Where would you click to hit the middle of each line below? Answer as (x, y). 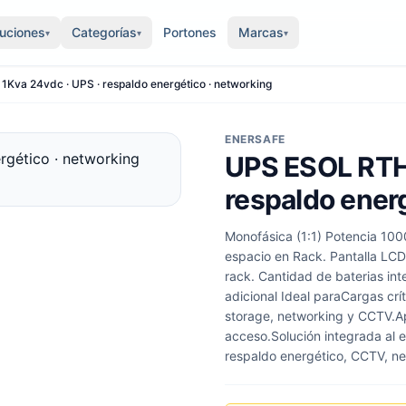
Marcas (261, 32)
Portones (189, 32)
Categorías (104, 32)
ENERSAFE (255, 139)
